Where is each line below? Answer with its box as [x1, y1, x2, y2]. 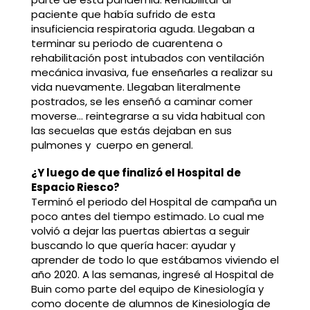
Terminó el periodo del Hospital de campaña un [30, 194, 277, 210]
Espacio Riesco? [30, 180, 120, 195]
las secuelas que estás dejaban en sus [30, 123, 232, 138]
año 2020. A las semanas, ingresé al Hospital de [30, 267, 274, 282]
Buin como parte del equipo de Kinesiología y [30, 282, 264, 297]
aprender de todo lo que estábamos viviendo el [30, 253, 279, 268]
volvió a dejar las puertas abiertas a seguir [30, 224, 250, 239]
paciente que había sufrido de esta [30, 7, 215, 22]
